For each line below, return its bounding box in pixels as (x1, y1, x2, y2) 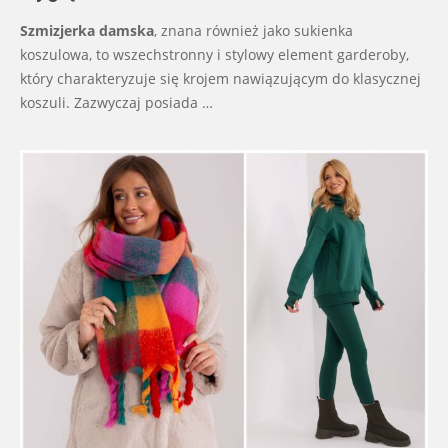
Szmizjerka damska (20, 21, 154, 41)
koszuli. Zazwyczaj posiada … (20, 93, 213, 113)
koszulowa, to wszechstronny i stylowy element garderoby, (20, 45, 409, 65)
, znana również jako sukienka (154, 21, 353, 41)
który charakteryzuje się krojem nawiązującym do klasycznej (20, 69, 421, 89)
